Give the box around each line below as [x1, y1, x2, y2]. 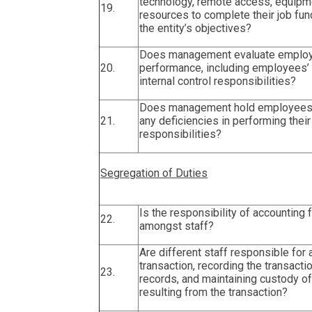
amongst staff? [139, 219, 214, 233]
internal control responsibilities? [139, 74, 296, 88]
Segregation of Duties [100, 166, 208, 180]
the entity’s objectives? [139, 21, 251, 35]
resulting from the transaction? [139, 285, 288, 299]
